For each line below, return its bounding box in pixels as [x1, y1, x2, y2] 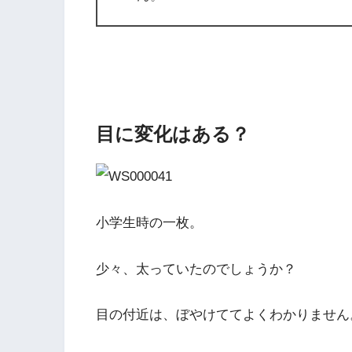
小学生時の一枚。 [96, 214, 203, 230]
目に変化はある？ [96, 123, 250, 145]
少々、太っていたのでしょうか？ [96, 261, 296, 277]
